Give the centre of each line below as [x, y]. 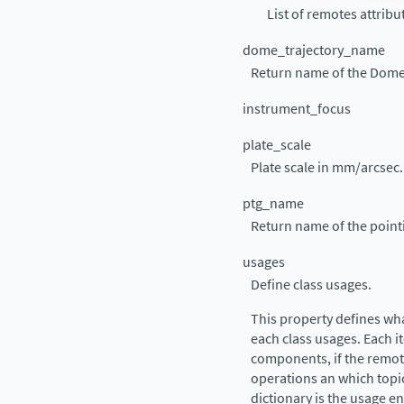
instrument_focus [297, 109]
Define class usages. [311, 285]
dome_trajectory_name [314, 50]
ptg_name [273, 203]
